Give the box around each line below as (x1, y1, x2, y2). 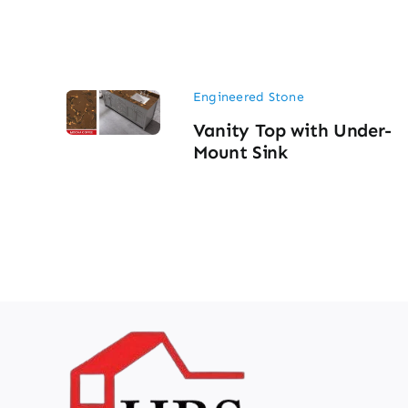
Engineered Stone (192, 89, 304, 106)
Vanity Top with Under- (192, 118, 393, 141)
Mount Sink (192, 140, 288, 163)
